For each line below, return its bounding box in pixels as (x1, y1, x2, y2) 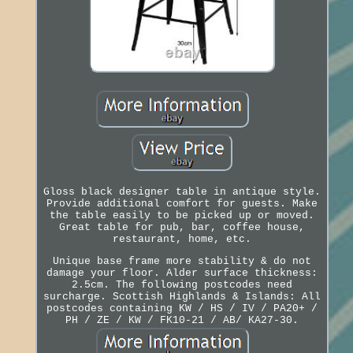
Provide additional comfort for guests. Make (46, 197, 318, 210)
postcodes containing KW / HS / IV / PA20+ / (46, 302, 318, 314)
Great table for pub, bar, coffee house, (58, 221, 305, 233)
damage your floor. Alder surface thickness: (46, 266, 318, 279)
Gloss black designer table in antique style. (43, 185, 321, 198)
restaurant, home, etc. (112, 232, 251, 245)
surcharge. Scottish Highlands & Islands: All (43, 290, 321, 303)
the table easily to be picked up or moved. (49, 209, 314, 221)
